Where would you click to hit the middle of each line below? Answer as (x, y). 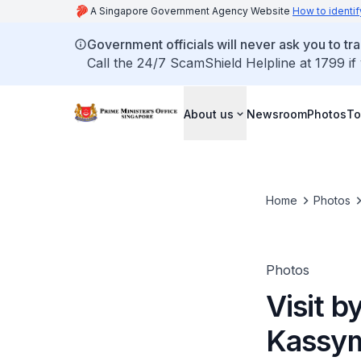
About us (209, 114)
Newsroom (277, 114)
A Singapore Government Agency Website (191, 11)
